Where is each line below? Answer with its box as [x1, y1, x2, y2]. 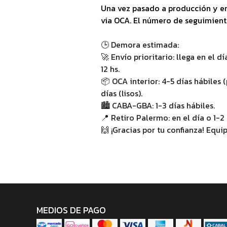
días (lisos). [101, 87, 142, 99]
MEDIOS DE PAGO [36, 203, 106, 217]
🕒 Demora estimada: [101, 38, 179, 51]
